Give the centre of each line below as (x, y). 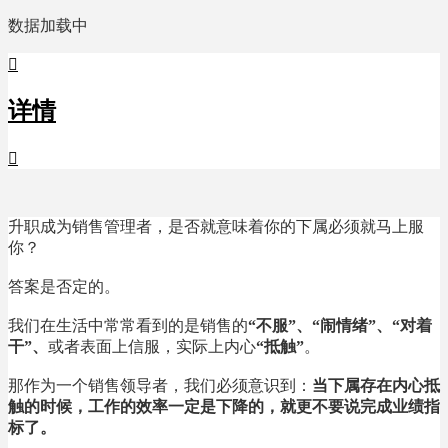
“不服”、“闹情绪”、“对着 (340, 325)
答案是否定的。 (64, 286)
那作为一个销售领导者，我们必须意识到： (160, 385)
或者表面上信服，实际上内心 (152, 346)
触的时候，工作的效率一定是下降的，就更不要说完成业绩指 (224, 406)
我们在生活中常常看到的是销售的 (128, 325)
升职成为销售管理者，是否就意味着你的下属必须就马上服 (216, 226)
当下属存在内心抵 (376, 385)
